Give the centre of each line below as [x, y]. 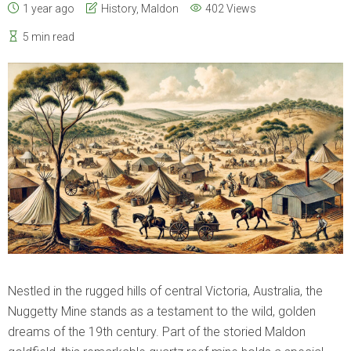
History [119, 9]
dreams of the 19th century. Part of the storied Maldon [157, 332]
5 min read [49, 37]
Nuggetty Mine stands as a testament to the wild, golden [162, 312]
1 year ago [49, 9]
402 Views [231, 9]
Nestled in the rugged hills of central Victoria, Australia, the [165, 291]
